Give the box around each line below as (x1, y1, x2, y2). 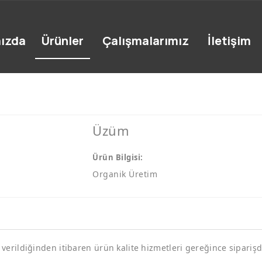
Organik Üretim (92, 168, 157, 180)
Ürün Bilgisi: (92, 152, 143, 163)
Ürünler (42, 32, 84, 49)
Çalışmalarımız (102, 32, 189, 49)
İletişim (208, 32, 251, 49)
